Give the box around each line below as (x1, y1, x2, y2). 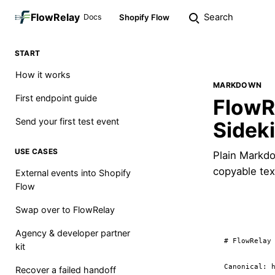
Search (204, 12, 233, 23)
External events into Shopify (15, 168, 131, 178)
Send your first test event (15, 116, 119, 126)
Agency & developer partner (15, 228, 130, 238)
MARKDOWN (213, 80, 262, 90)
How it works (15, 69, 71, 80)
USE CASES (15, 147, 58, 156)
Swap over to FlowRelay (15, 204, 115, 215)
